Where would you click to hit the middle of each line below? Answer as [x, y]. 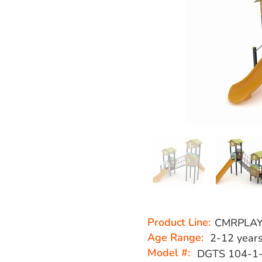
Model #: [170, 253]
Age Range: [177, 237]
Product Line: [179, 222]
